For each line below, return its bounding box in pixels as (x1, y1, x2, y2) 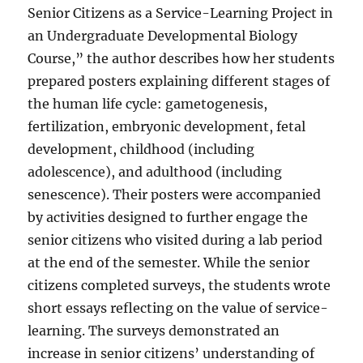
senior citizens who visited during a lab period (28, 232, 323, 249)
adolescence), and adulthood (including (28, 164, 283, 181)
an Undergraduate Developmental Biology (28, 28, 298, 45)
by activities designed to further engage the (28, 209, 309, 226)
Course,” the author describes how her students (28, 50, 335, 67)
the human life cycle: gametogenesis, (28, 96, 268, 113)
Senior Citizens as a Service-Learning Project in (28, 5, 334, 22)
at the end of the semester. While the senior (28, 254, 310, 271)
